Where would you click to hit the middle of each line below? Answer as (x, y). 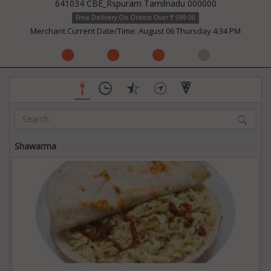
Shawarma (35, 146)
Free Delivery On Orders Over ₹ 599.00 (135, 17)
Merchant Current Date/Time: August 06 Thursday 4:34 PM (135, 31)
